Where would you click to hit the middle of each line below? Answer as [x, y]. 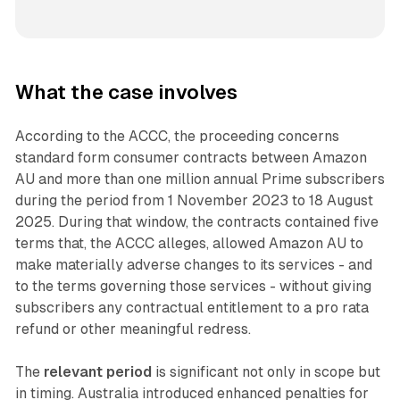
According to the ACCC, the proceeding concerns [177, 137]
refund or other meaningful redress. [133, 329]
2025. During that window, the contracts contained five [196, 222]
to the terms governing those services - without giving [193, 287]
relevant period [97, 372]
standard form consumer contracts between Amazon [191, 158]
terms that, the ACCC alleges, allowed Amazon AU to [189, 244]
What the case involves [126, 93]
